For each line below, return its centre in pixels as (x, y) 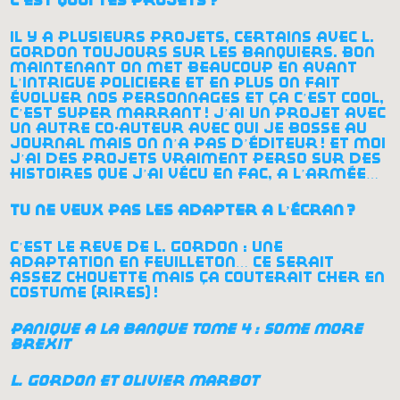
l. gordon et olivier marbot (137, 380)
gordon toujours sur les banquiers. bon (193, 52)
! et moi (354, 143)
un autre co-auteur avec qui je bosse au (189, 128)
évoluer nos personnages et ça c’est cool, (197, 97)
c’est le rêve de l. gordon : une (147, 246)
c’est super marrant (106, 112)
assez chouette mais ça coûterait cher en (198, 277)
